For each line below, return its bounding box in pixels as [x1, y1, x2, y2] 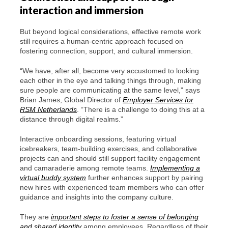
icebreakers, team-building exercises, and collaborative [20, 145, 197, 153]
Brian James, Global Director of [20, 96, 123, 104]
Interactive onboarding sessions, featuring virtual [20, 135, 176, 144]
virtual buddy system [20, 174, 86, 182]
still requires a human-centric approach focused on [20, 37, 183, 46]
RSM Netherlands [20, 105, 77, 114]
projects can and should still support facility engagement [20, 154, 200, 163]
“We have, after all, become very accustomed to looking [20, 67, 199, 75]
